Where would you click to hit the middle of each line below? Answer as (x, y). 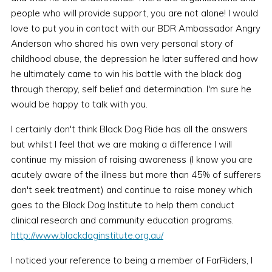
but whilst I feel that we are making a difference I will (121, 144)
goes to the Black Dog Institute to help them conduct (122, 205)
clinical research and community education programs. (122, 220)
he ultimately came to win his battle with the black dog (126, 74)
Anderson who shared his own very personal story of (122, 44)
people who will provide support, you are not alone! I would (134, 13)
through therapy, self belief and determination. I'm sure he (131, 89)
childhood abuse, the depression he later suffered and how (134, 59)
